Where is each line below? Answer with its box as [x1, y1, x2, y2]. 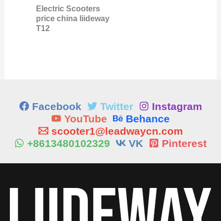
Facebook [32, 100, 81, 112]
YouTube [64, 112, 107, 124]
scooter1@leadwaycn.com [51, 125, 183, 137]
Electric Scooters [36, 4, 100, 13]
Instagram [151, 100, 202, 112]
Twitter [100, 100, 133, 112]
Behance [126, 112, 170, 124]
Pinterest [162, 137, 207, 149]
